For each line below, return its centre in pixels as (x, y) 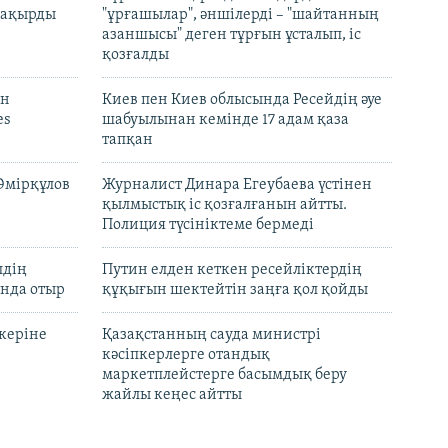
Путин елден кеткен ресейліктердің (232, 270)
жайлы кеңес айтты (172, 395)
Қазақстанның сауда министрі (211, 335)
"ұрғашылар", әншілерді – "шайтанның (240, 15)
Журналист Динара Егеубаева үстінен (237, 185)
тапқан (127, 140)
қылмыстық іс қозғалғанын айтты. (224, 205)
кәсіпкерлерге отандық (186, 355)
